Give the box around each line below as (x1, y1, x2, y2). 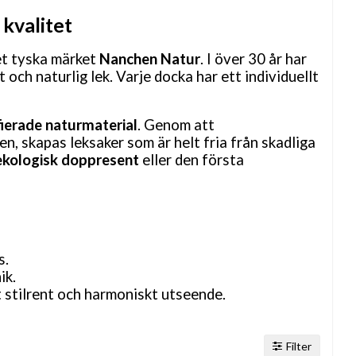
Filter (286, 339, 311, 353)
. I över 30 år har (200, 49, 307, 68)
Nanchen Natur (99, 49, 200, 68)
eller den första (139, 150, 244, 168)
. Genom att (137, 115, 215, 133)
